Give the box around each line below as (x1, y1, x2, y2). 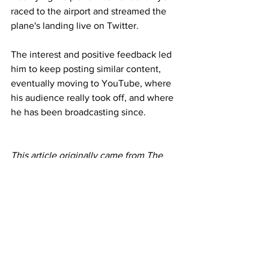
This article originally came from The (11, 150, 165, 160)
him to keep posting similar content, (11, 64, 163, 74)
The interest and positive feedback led (11, 49, 174, 59)
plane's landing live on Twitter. (11, 20, 139, 31)
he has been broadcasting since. (11, 107, 146, 117)
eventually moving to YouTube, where (11, 78, 174, 88)
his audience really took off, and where (11, 92, 176, 103)
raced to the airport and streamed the (11, 6, 169, 16)
